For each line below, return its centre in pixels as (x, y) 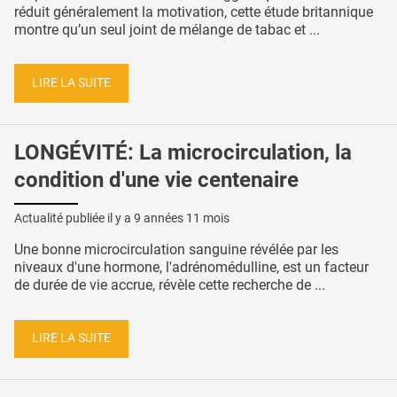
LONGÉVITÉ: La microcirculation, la (183, 152)
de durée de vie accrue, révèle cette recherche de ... (170, 284)
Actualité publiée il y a (74, 218)
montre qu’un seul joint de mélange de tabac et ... (167, 29)
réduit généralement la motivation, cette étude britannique (194, 12)
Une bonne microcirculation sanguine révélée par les (176, 249)
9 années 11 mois (182, 218)
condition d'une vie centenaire (156, 179)
